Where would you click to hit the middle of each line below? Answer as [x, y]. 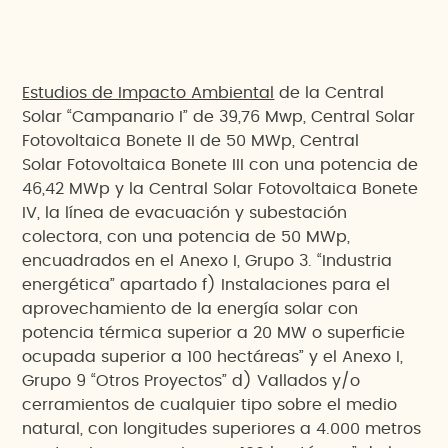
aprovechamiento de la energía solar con [190, 309]
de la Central [329, 93]
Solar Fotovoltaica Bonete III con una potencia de [220, 165]
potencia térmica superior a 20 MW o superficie [214, 333]
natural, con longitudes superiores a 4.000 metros [222, 429]
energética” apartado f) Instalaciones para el [206, 285]
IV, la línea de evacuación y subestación [185, 213]
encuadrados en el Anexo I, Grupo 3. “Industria [207, 261]
